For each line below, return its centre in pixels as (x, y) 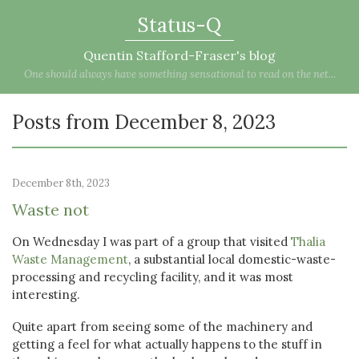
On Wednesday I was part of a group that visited (151, 242)
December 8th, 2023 (61, 183)
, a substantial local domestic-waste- (232, 259)
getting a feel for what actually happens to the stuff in (167, 344)
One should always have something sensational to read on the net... (179, 74)
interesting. (49, 294)
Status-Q (179, 25)
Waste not (50, 210)
